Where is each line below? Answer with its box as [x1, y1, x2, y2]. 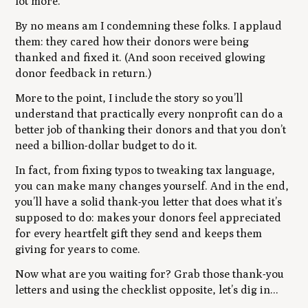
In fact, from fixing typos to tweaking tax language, [15, 163, 276, 177]
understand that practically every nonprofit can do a [15, 107, 284, 120]
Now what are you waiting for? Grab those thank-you [15, 267, 285, 280]
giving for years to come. [15, 242, 141, 256]
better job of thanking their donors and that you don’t [15, 123, 287, 136]
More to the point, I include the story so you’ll [15, 91, 243, 104]
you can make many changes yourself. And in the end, [15, 179, 289, 192]
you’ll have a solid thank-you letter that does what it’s [15, 195, 283, 208]
